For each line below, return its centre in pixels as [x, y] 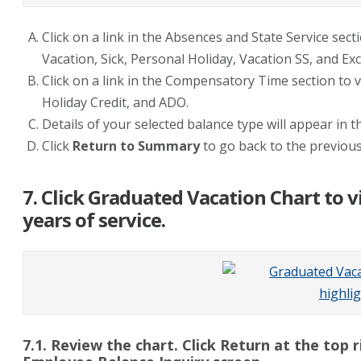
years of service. [98, 220]
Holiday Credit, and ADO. [115, 103]
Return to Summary [136, 146]
